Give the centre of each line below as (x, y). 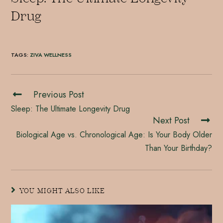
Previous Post (59, 95)
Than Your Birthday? (178, 148)
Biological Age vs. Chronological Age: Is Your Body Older (114, 135)
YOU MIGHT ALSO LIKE (62, 191)
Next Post (171, 121)
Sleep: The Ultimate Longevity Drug (71, 109)
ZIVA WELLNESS (51, 55)
